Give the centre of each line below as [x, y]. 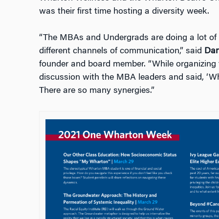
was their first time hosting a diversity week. [124, 12]
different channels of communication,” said [121, 52]
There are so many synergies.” [97, 91]
